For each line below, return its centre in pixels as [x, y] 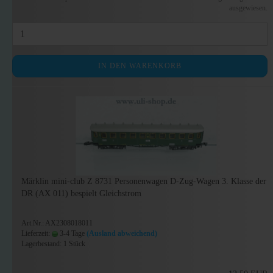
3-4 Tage [71, 233]
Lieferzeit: [37, 233]
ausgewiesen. [249, 8]
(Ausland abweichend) [122, 233]
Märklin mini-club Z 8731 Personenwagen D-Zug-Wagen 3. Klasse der [144, 181]
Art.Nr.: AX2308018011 [57, 223]
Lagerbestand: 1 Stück [53, 244]
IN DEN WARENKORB [140, 66]
